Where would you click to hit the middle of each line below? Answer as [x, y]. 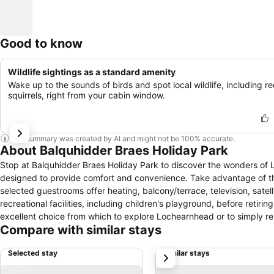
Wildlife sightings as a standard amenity [92, 72]
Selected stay [33, 253]
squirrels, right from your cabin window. [87, 95]
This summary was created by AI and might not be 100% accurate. [122, 138]
